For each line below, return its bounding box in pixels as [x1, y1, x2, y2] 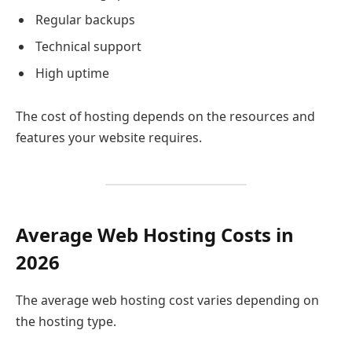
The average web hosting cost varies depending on [16, 291, 319, 309]
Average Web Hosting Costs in [16, 221, 294, 247]
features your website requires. [16, 129, 202, 147]
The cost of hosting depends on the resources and [16, 108, 315, 126]
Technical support [35, 37, 141, 55]
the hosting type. [16, 312, 116, 330]
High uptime [35, 64, 109, 82]
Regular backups [35, 10, 135, 28]
